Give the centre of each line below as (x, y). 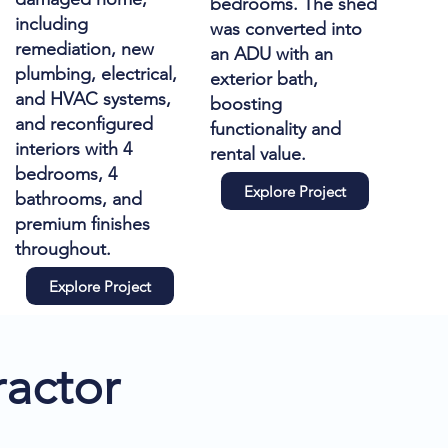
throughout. (63, 248)
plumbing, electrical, (96, 73)
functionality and (276, 128)
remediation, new (85, 48)
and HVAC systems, (93, 98)
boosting (246, 103)
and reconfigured (84, 123)
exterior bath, (264, 78)
